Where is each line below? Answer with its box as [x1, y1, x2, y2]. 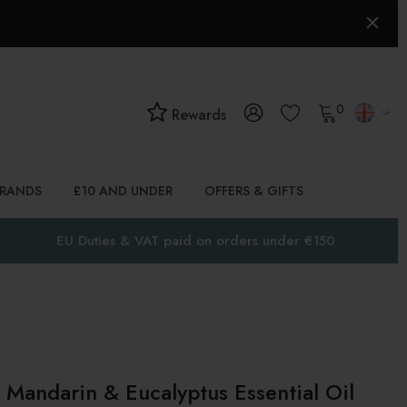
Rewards [167, 104, 226, 125]
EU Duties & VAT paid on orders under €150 [56, 231, 336, 251]
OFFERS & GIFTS [204, 182, 303, 200]
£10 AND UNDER [74, 182, 173, 200]
